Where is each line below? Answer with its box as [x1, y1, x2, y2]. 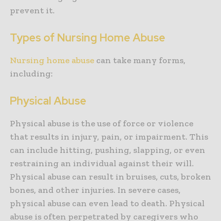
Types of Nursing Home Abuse [10, 31, 165, 45]
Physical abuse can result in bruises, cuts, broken [10, 171, 211, 183]
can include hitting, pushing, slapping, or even [10, 145, 205, 156]
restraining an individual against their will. [10, 158, 194, 169]
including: [10, 68, 53, 79]
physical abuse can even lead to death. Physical [10, 198, 205, 209]
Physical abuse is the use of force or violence [10, 118, 193, 129]
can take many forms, [94, 55, 185, 66]
